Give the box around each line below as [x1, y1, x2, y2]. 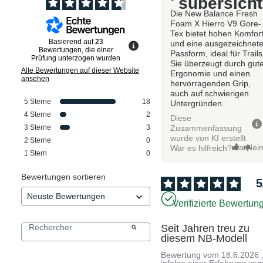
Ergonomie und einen [170, 68, 251, 78]
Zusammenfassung [170, 123, 242, 133]
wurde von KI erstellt [170, 133, 247, 143]
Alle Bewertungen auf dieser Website [21, 66, 139, 75]
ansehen [21, 75, 49, 83]
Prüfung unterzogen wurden [31, 53, 120, 62]
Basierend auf [48, 37, 95, 46]
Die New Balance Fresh [170, 8, 258, 18]
